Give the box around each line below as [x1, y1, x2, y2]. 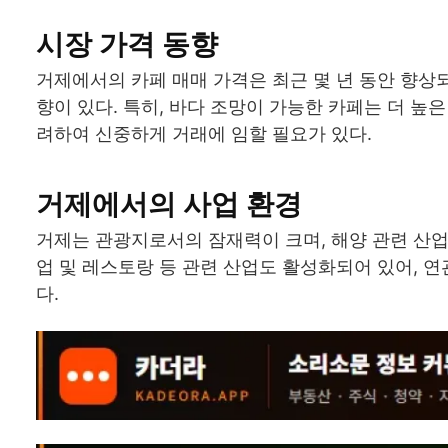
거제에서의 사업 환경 [36, 186, 302, 221]
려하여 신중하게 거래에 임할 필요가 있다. [36, 122, 372, 144]
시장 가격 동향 [36, 26, 218, 61]
